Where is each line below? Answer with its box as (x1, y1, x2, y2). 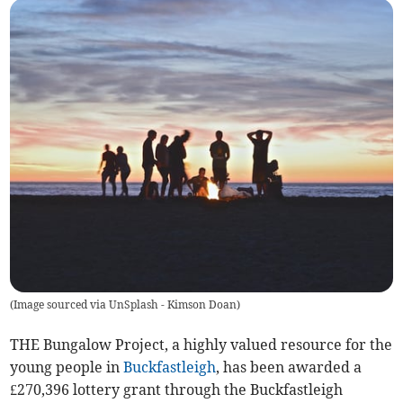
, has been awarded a (216, 358, 363, 377)
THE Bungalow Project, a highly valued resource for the (10, 336, 393, 354)
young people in (10, 358, 124, 377)
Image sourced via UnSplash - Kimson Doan (13, 298, 237, 312)
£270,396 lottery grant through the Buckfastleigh (10, 381, 344, 399)
